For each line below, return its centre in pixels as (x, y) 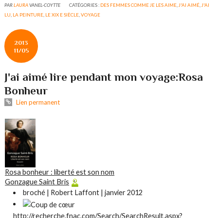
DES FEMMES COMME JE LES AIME (139, 5)
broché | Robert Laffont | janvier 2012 (83, 193)
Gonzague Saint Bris (37, 182)
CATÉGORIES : (85, 5)
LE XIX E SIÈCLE (62, 14)
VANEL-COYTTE (45, 5)
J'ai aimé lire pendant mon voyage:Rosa (104, 77)
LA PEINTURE (28, 14)
